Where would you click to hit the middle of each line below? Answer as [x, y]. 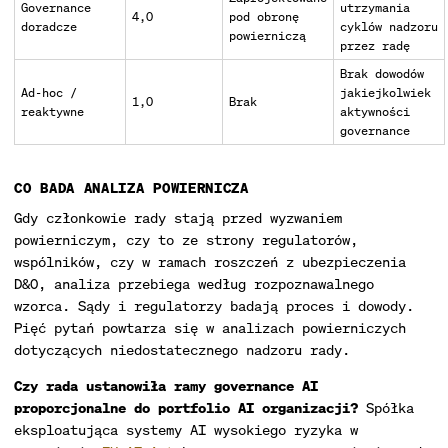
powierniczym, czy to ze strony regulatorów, [186, 239]
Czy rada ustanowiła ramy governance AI [166, 385]
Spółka [386, 407]
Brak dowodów [382, 73]
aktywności [375, 111]
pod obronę [264, 16]
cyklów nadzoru [389, 26]
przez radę [375, 45]
